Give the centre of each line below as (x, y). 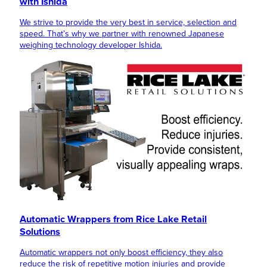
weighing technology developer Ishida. (91, 45)
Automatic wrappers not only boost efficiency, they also (121, 252)
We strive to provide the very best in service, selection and (128, 23)
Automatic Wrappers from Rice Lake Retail (113, 219)
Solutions (40, 232)
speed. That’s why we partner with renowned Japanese (122, 34)
